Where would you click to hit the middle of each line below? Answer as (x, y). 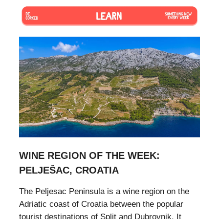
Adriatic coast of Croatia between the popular (101, 204)
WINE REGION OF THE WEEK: (89, 156)
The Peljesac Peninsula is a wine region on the (104, 192)
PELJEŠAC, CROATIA (69, 170)
